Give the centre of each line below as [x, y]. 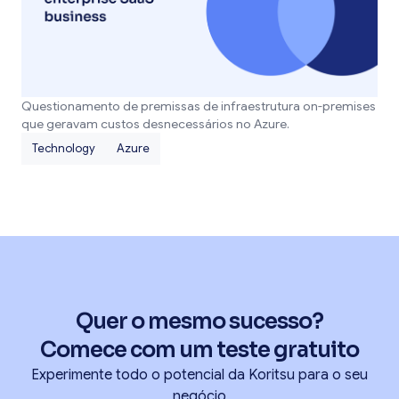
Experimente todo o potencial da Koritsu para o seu [199, 375]
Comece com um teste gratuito [199, 350]
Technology [64, 149]
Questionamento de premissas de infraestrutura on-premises [199, 106]
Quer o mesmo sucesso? [199, 321]
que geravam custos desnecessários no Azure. [155, 123]
